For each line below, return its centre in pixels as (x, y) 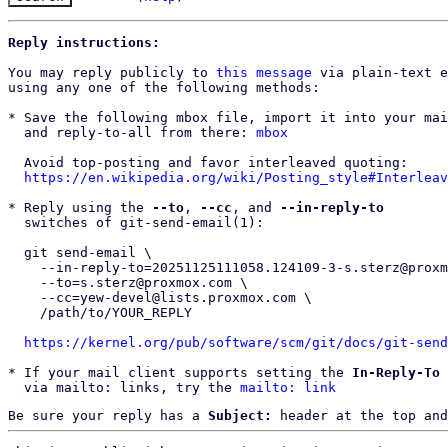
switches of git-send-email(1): (16, 222)
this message (264, 72)
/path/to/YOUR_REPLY (24, 312)
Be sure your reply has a (108, 415)
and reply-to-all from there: (140, 132)
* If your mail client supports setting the (180, 372)
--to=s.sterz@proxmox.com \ (24, 282)
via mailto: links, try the (132, 387)
